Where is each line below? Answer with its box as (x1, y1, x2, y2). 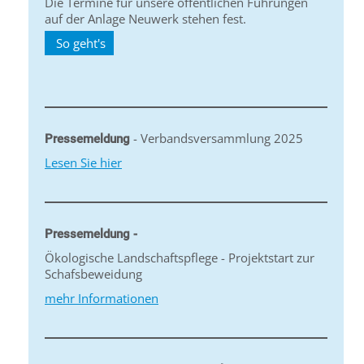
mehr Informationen (45, 290, 158, 307)
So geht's (53, 35, 106, 52)
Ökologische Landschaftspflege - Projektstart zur (45, 249, 314, 266)
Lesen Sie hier (45, 154, 122, 171)
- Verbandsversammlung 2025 (130, 130, 303, 147)
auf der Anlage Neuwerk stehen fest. (45, 11, 249, 28)
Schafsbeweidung (45, 266, 142, 283)
